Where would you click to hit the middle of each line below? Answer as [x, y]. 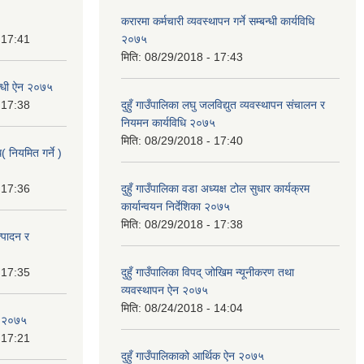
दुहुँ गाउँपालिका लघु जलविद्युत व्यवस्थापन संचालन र [223, 105]
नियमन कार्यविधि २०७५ [168, 123]
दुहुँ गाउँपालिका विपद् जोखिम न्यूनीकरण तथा [208, 272]
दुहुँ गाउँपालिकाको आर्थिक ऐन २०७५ [193, 356]
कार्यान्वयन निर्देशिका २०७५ [175, 206]
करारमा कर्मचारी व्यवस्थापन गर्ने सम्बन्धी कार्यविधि [218, 21]
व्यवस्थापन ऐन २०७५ [165, 290]
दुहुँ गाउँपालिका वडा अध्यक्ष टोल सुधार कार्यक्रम [215, 188]
